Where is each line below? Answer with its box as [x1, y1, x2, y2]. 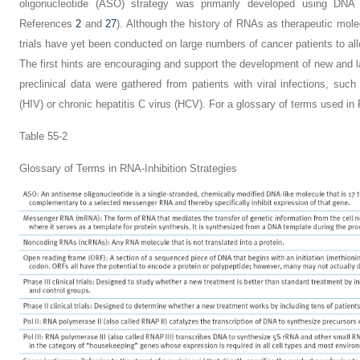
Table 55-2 [19, 130, 67, 142]
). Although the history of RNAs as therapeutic [117, 18, 337, 30]
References [19, 18, 76, 30]
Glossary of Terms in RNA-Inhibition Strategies [19, 162, 237, 174]
